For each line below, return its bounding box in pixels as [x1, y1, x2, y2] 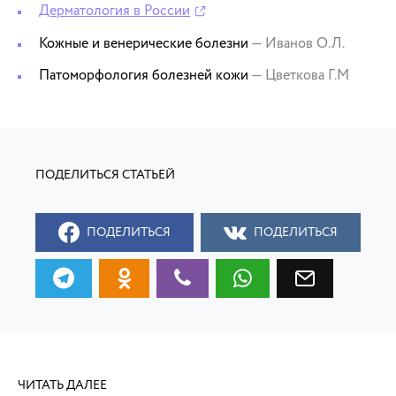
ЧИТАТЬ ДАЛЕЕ [18, 377, 107, 394]
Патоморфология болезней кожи [39, 65, 251, 86]
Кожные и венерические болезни [39, 34, 251, 54]
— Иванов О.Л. [251, 34, 345, 54]
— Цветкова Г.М [251, 65, 349, 86]
